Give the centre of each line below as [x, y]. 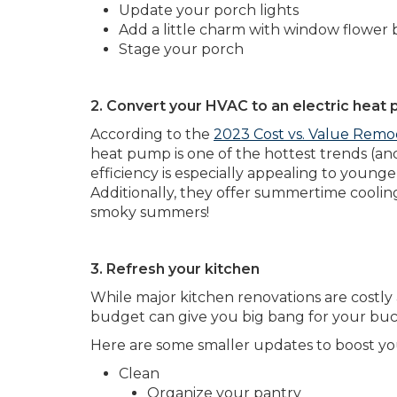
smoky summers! [150, 212]
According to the [152, 134]
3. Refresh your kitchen [175, 269]
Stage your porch [181, 49]
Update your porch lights [209, 10]
